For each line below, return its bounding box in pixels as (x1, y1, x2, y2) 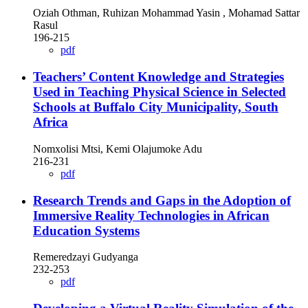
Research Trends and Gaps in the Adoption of (33, 192, 291, 208)
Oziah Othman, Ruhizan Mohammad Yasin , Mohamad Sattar (33, 7, 300, 19)
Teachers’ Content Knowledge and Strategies (33, 69, 284, 85)
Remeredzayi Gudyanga (33, 251, 138, 263)
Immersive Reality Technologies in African (33, 208, 269, 223)
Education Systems (33, 223, 140, 238)
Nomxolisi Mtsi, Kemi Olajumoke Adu (33, 142, 202, 155)
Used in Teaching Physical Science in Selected (33, 85, 286, 100)
